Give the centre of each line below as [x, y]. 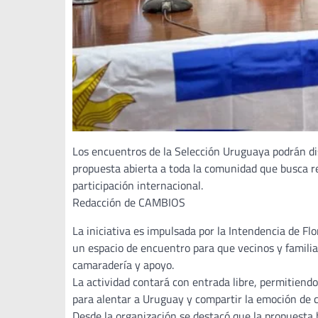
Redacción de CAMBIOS [129, 203]
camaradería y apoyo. [123, 265]
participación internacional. [138, 186]
